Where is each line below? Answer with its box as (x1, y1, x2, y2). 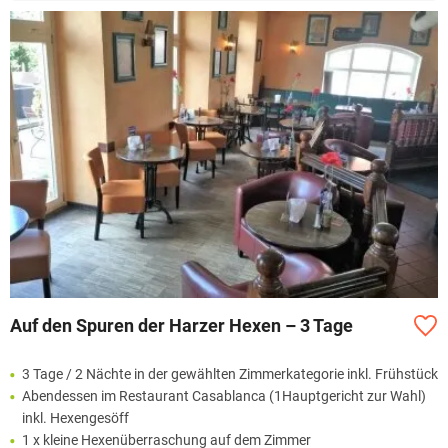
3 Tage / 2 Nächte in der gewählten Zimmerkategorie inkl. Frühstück (22, 365, 438, 382)
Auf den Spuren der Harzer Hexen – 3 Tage (10, 315, 353, 337)
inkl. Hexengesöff (22, 409, 129, 426)
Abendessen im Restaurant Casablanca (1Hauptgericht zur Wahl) (22, 387, 426, 404)
